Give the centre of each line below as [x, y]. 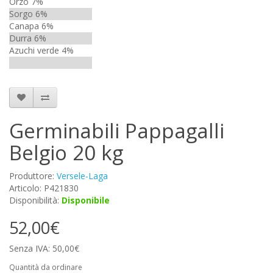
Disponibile [86, 200]
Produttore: [33, 176]
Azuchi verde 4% [41, 50]
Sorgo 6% [28, 14]
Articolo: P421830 [44, 188]
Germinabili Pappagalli [117, 131]
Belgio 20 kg [66, 153]
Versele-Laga [82, 176]
